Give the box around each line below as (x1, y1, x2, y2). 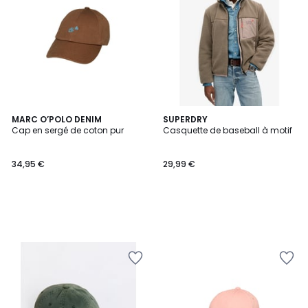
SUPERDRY (163, 113, 208, 125)
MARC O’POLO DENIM (12, 113, 102, 125)
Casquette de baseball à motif (163, 124, 292, 136)
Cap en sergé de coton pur (12, 124, 124, 136)
